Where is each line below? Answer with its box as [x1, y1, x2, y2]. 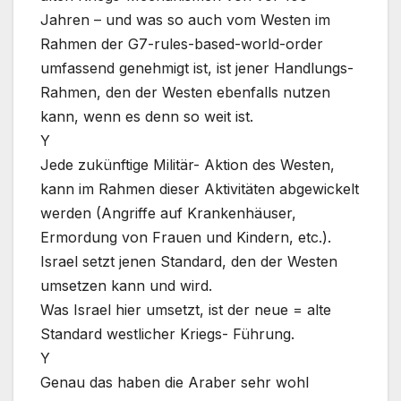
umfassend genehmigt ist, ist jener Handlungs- [40, 59, 354, 78]
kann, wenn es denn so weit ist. [40, 107, 253, 126]
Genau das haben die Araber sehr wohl [40, 373, 309, 392]
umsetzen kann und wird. [40, 277, 212, 295]
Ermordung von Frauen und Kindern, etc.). [40, 228, 331, 247]
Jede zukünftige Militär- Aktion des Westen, [40, 156, 335, 175]
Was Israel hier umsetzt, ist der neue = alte [40, 301, 331, 320]
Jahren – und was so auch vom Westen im [40, 11, 330, 30]
